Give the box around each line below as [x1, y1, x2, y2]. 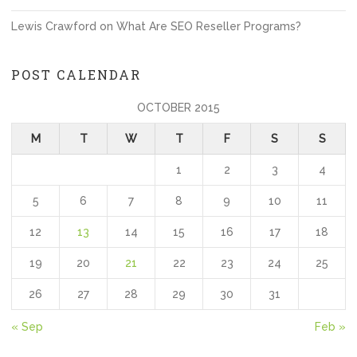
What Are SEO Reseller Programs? [116, 20, 301, 33]
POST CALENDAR [11, 66, 141, 83]
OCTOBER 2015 [137, 101, 220, 114]
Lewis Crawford [11, 20, 96, 33]
